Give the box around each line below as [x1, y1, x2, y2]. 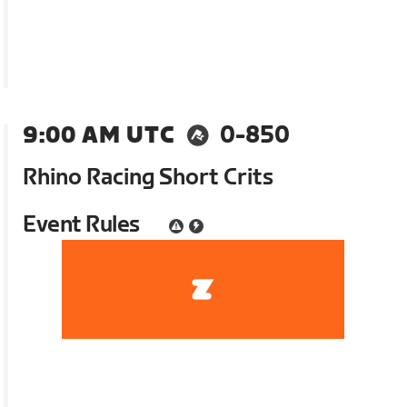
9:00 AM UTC [23, 122, 175, 149]
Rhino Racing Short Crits [23, 164, 274, 191]
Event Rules [23, 211, 140, 238]
